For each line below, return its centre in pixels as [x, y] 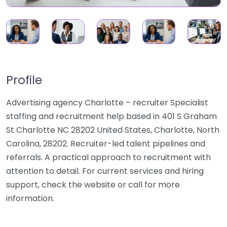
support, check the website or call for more [93, 185]
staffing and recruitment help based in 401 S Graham [111, 117]
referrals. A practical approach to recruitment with [108, 158]
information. [30, 199]
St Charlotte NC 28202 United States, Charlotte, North [113, 130]
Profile [24, 80]
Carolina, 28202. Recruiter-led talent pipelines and [106, 144]
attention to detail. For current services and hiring [105, 171]
